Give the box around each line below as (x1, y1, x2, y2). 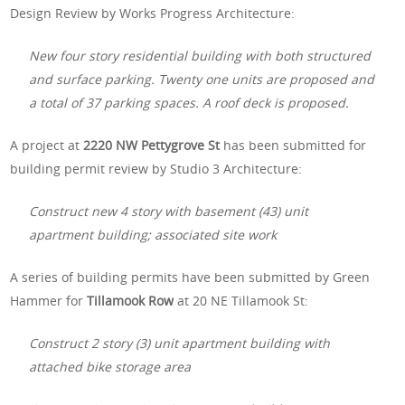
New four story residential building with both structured (29, 46, 372, 64)
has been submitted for (223, 136, 367, 154)
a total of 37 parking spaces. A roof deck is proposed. (29, 93, 350, 111)
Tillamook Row (87, 291, 174, 309)
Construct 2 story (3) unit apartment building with (29, 334, 331, 352)
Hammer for (10, 291, 88, 309)
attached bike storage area (29, 357, 192, 375)
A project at (10, 136, 84, 154)
